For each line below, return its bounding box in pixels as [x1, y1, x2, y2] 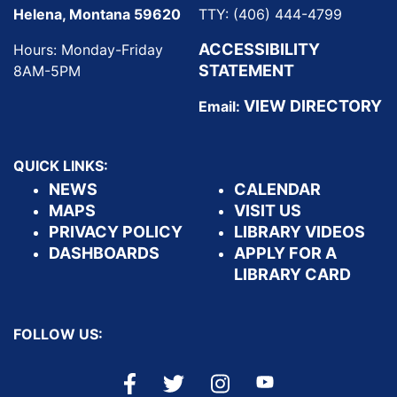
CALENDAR [234, 180, 321, 199]
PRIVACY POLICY [49, 222, 183, 242]
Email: [198, 97, 244, 116]
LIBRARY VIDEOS [234, 222, 365, 242]
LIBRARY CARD [234, 265, 351, 284]
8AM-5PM [13, 62, 81, 81]
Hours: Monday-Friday [13, 41, 163, 59]
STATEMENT [198, 61, 294, 81]
